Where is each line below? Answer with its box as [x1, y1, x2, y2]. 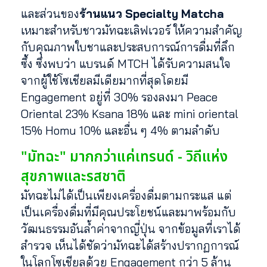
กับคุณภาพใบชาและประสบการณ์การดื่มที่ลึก [21, 40, 235, 55]
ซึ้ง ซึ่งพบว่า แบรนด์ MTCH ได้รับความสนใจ [21, 57, 231, 72]
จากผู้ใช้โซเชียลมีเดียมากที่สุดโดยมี [21, 73, 188, 88]
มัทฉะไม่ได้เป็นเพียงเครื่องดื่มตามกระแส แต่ [21, 188, 232, 203]
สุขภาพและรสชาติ [21, 166, 126, 188]
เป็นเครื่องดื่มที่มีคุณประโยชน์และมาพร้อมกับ [21, 204, 236, 219]
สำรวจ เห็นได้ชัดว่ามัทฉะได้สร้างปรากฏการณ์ [21, 238, 239, 253]
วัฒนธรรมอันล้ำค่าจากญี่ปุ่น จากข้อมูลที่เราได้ [21, 221, 241, 236]
